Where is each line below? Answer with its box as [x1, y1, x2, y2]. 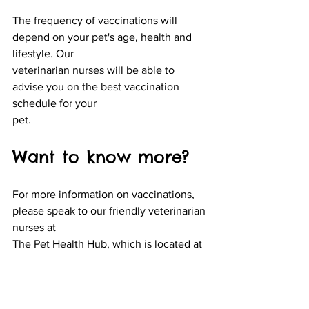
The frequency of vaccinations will [12, 14, 180, 26]
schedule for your [12, 97, 97, 109]
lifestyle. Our [12, 47, 74, 59]
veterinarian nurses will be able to [12, 63, 177, 76]
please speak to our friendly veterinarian [12, 204, 208, 217]
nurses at [12, 221, 56, 233]
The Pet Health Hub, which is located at [12, 237, 205, 250]
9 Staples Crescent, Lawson [12, 254, 145, 266]
